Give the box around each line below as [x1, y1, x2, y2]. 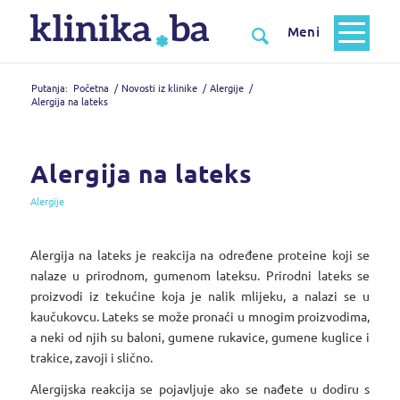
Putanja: [30, 80, 68, 95]
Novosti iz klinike [121, 80, 197, 95]
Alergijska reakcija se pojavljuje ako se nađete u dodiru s [29, 379, 371, 396]
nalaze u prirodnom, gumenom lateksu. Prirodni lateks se [29, 266, 371, 283]
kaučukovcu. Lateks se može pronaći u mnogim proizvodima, [29, 307, 371, 324]
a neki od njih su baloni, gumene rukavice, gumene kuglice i [29, 328, 371, 345]
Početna [72, 80, 109, 95]
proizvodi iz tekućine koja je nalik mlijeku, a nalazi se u [29, 287, 371, 304]
